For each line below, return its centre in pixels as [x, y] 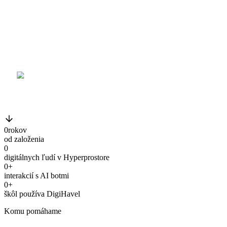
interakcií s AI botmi [36, 175]
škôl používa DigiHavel [42, 194]
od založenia [24, 139]
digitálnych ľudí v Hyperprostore [57, 157]
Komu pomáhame [33, 211]
